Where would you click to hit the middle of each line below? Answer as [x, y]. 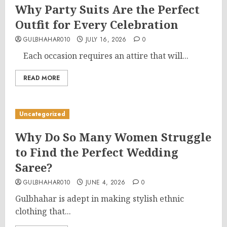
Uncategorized [42, 114]
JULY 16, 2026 [106, 40]
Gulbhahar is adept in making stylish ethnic [100, 199]
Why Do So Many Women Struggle [113, 137]
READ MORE [42, 78]
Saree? [34, 167]
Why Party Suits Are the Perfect [107, 9]
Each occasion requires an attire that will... [102, 56]
